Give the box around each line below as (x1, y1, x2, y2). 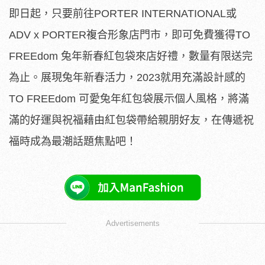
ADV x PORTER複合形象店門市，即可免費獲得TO (9, 29, 250, 41)
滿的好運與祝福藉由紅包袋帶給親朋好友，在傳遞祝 (9, 114, 254, 127)
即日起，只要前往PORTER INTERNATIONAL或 (9, 8, 237, 20)
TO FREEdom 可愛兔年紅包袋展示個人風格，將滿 (9, 93, 249, 105)
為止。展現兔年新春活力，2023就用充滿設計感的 (9, 72, 245, 84)
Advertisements (105, 219, 160, 228)
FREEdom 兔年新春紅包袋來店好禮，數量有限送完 (9, 50, 253, 63)
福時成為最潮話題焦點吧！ (9, 135, 137, 148)
